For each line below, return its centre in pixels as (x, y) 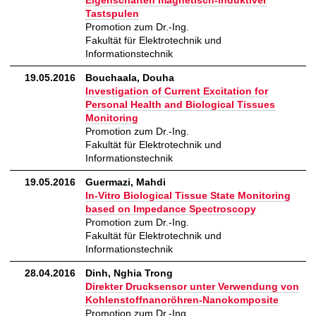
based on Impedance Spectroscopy (171, 209)
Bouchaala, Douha (130, 78)
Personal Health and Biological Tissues (180, 105)
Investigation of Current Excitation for (177, 91)
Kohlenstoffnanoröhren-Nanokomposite (182, 300)
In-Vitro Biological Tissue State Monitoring (188, 196)
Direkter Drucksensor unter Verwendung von (192, 287)
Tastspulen (112, 14)
